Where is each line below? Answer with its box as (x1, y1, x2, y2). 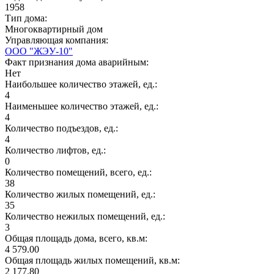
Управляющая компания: (5, 34, 111, 45)
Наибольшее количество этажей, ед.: (5, 78, 160, 89)
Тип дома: (5, 12, 50, 23)
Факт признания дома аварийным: (5, 56, 151, 67)
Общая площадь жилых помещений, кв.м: (5, 254, 182, 265)
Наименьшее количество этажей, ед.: (5, 100, 161, 111)
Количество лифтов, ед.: (5, 144, 108, 155)
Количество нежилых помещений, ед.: (5, 210, 168, 221)
